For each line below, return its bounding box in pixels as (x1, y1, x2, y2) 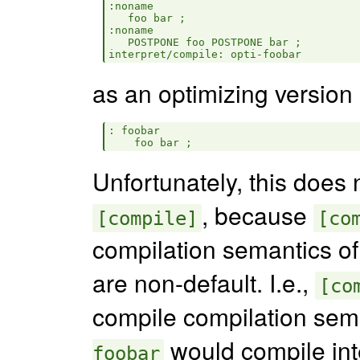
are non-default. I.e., (92, 264, 315, 299)
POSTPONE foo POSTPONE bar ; (108, 35, 301, 48)
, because (202, 197, 313, 231)
